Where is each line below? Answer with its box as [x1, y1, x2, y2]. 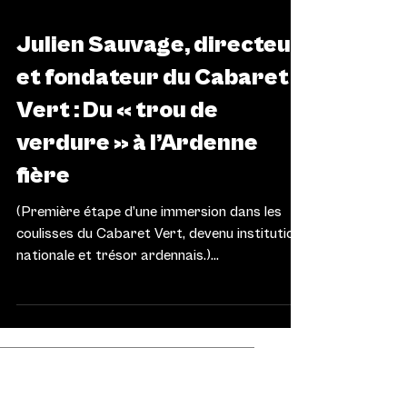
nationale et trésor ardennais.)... [16, 293, 219, 309]
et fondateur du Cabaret [16, 109, 289, 136]
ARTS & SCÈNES [16, 48, 106, 61]
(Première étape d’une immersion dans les [16, 249, 282, 265]
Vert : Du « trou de [16, 142, 218, 169]
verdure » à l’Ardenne [16, 174, 258, 202]
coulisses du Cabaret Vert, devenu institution [16, 271, 302, 287]
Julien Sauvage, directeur [16, 76, 303, 104]
